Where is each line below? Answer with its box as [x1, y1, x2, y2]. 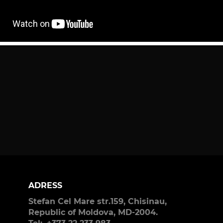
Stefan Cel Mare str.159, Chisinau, [28, 197, 167, 207]
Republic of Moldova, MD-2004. [28, 208, 158, 218]
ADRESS [28, 181, 62, 191]
